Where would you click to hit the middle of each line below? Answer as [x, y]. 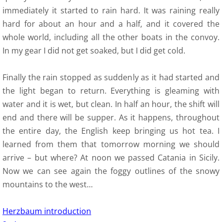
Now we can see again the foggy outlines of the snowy [111, 171]
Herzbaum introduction [47, 211]
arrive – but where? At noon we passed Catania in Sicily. [111, 158]
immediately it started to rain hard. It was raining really [111, 10]
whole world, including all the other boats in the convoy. [111, 37]
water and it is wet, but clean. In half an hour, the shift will [111, 104]
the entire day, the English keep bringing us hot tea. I [111, 131]
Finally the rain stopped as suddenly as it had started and [111, 77]
